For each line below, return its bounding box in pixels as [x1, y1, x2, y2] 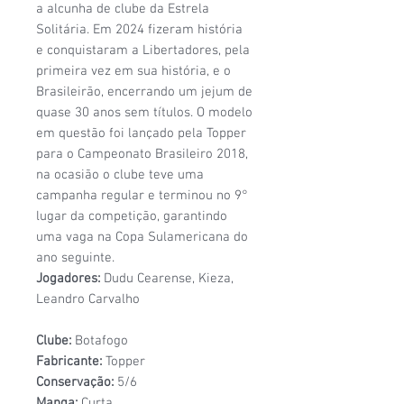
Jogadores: [36, 270, 100, 287]
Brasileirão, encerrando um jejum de [36, 83, 252, 100]
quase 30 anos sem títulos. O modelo [36, 104, 252, 121]
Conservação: [36, 373, 114, 390]
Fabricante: [36, 353, 102, 370]
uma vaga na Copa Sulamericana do [36, 228, 248, 245]
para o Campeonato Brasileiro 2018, [36, 145, 248, 162]
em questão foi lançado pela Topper [36, 124, 246, 142]
